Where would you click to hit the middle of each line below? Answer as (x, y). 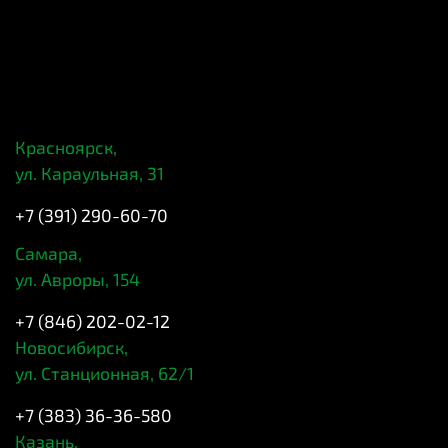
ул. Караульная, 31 (89, 172)
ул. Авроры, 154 (77, 278)
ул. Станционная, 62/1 (104, 372)
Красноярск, (66, 146)
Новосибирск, (71, 346)
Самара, (48, 252)
